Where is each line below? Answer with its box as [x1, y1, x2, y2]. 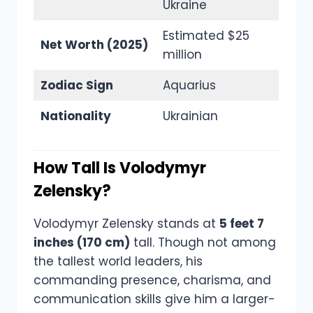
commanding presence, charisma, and [34, 272, 271, 289]
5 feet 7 [219, 215, 264, 233]
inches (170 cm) [34, 234, 130, 252]
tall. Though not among [130, 234, 276, 252]
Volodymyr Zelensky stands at [34, 215, 219, 233]
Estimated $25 [162, 27, 249, 45]
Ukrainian [162, 108, 218, 125]
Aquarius [162, 77, 216, 94]
